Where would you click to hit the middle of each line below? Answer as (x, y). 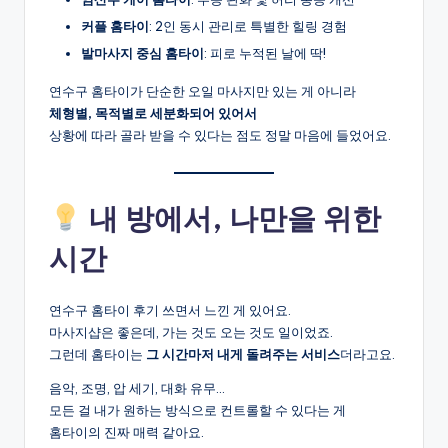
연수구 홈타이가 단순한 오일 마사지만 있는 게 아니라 (202, 90)
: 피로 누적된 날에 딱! (265, 52)
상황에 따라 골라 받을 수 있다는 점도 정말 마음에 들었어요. (220, 134)
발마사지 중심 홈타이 (142, 52)
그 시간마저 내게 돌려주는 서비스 (243, 354)
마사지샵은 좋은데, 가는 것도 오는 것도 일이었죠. (191, 332)
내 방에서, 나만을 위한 (231, 219)
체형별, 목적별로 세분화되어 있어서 (153, 112)
